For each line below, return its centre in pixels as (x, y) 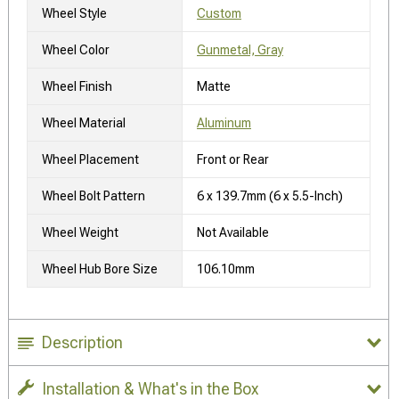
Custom (219, 13)
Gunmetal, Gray (240, 49)
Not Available (233, 232)
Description (82, 342)
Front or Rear (233, 159)
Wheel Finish (77, 86)
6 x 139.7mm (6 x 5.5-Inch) (270, 195)
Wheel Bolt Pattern (94, 195)
